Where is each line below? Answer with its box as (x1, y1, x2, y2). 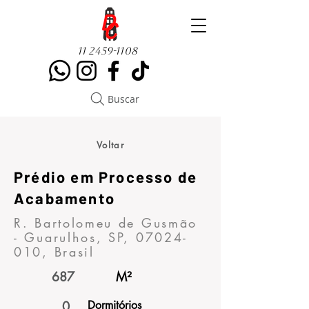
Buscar (108, 92, 139, 106)
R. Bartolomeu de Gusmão (14, 215, 198, 231)
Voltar (97, 139, 124, 151)
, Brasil (42, 243, 94, 260)
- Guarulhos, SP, (14, 229, 136, 246)
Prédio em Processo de (14, 168, 198, 186)
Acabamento (14, 189, 115, 207)
